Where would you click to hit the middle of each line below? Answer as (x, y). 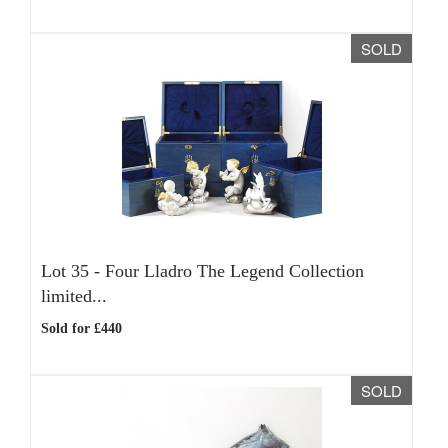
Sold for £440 (81, 328)
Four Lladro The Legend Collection (234, 271)
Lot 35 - (73, 271)
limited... (74, 296)
